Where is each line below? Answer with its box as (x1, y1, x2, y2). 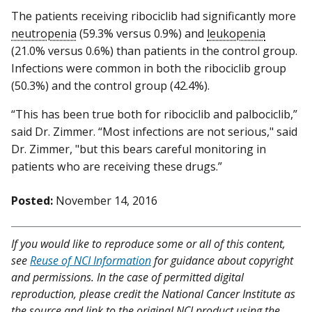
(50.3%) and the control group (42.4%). (11, 77, 210, 93)
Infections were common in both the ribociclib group (11, 60, 286, 76)
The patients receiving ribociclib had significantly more (11, 8, 296, 24)
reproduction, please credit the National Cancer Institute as (11, 286, 295, 302)
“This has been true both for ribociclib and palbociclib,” (11, 106, 297, 122)
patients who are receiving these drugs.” (11, 158, 222, 174)
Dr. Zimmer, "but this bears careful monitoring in (11, 141, 266, 157)
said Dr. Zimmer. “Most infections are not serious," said (11, 123, 297, 139)
